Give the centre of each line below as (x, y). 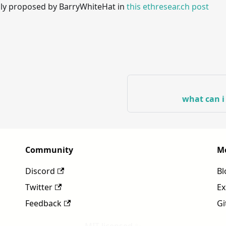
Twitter (39, 187)
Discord (40, 171)
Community (49, 150)
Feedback (43, 203)
